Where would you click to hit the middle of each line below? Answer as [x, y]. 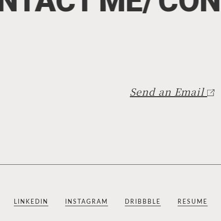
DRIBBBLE [143, 202]
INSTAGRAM [86, 202]
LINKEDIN [31, 202]
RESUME [192, 202]
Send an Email [168, 91]
